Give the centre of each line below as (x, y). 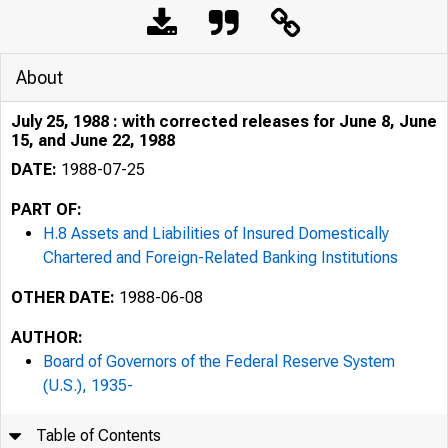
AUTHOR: (47, 337)
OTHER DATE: (63, 297)
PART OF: (46, 209)
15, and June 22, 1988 (93, 140)
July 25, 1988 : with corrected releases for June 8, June (224, 121)
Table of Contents (99, 435)
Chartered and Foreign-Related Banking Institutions (220, 257)
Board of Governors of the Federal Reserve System (219, 361)
